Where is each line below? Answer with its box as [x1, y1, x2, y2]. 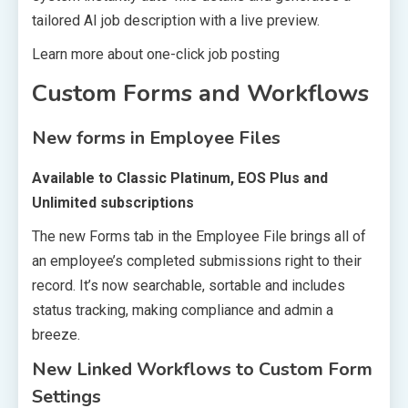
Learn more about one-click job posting [32, 45, 280, 63]
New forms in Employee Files [32, 125, 280, 150]
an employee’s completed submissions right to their [32, 251, 362, 270]
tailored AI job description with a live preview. [32, 11, 320, 29]
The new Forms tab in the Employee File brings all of [32, 227, 366, 245]
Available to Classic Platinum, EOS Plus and [32, 168, 328, 187]
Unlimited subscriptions [32, 193, 194, 211]
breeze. [32, 325, 80, 343]
